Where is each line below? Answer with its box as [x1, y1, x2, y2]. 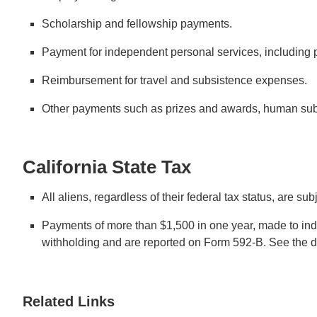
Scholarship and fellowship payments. [42, 17, 233, 30]
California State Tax [23, 156, 191, 178]
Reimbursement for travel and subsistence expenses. [42, 74, 308, 86]
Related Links [23, 293, 115, 309]
